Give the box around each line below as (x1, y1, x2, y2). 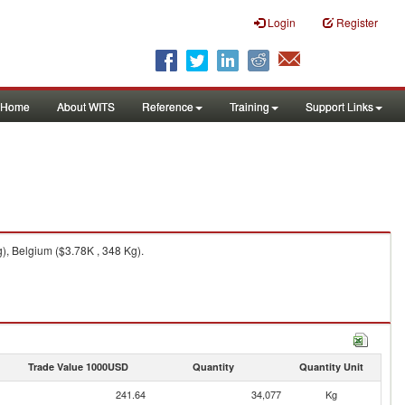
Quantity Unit (298, 360, 363, 373)
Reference (142, 99, 193, 114)
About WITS (57, 99, 115, 114)
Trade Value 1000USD (27, 360, 128, 373)
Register (336, 14, 378, 30)
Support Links (306, 99, 373, 114)
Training (230, 99, 269, 114)
